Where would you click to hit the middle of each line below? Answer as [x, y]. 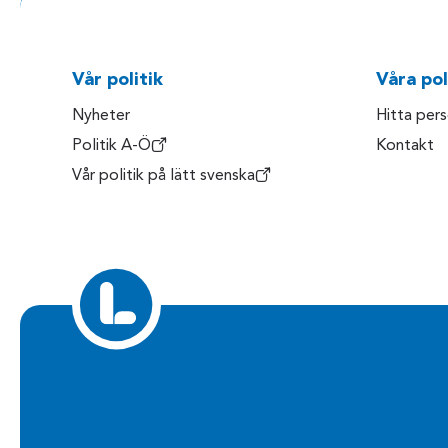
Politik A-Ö [111, 145]
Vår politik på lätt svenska [163, 175]
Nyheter [101, 115]
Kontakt [405, 145]
